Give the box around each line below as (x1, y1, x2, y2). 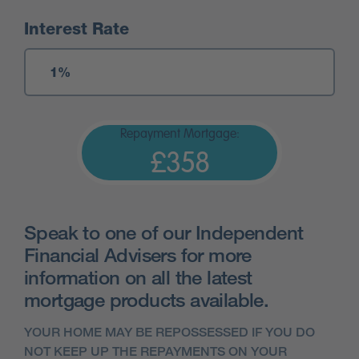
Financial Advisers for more (24, 243, 252, 267)
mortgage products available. (24, 288, 269, 312)
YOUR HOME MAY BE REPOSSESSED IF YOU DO (24, 325, 315, 341)
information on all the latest (24, 265, 252, 289)
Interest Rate (24, 19, 134, 39)
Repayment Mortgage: (119, 128, 240, 142)
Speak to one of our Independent (24, 220, 304, 244)
